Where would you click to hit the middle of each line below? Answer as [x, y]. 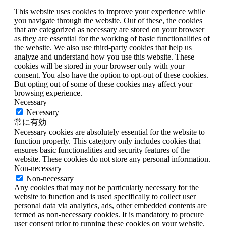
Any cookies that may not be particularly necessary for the [106, 188]
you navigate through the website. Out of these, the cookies [108, 21]
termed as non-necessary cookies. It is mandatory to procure [109, 215]
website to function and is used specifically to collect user [105, 197]
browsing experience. [48, 93]
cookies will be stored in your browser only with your [99, 66]
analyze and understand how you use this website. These [104, 57]
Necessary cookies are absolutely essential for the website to [109, 132]
